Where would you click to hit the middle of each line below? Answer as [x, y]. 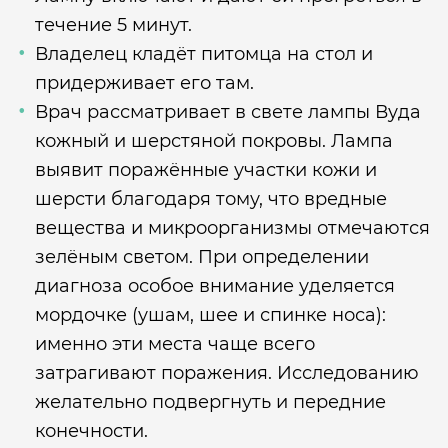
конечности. [91, 431]
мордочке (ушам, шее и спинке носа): [210, 315]
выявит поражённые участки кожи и [206, 170]
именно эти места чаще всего [175, 344]
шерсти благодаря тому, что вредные [211, 199]
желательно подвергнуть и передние [210, 402]
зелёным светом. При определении [202, 257]
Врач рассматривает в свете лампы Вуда [228, 112]
